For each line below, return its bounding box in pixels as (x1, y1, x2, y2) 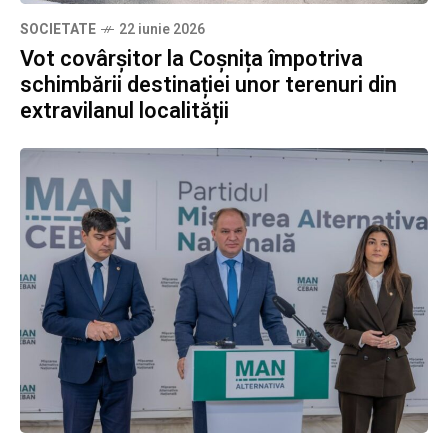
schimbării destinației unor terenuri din (20, 68, 397, 101)
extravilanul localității (20, 94, 234, 127)
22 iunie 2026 (119, 18, 205, 40)
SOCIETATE (20, 18, 96, 40)
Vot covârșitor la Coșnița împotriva (20, 42, 363, 75)
